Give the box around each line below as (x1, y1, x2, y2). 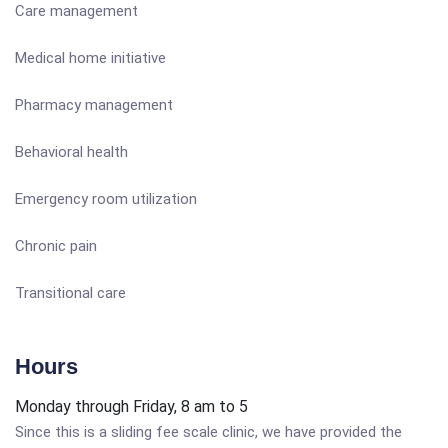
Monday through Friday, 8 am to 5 (15, 397, 248, 416)
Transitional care (15, 284, 126, 302)
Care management (15, 2, 138, 20)
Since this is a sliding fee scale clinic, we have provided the (15, 423, 402, 441)
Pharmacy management (15, 96, 173, 114)
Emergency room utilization (15, 190, 197, 208)
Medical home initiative (15, 49, 166, 67)
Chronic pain (15, 237, 97, 255)
